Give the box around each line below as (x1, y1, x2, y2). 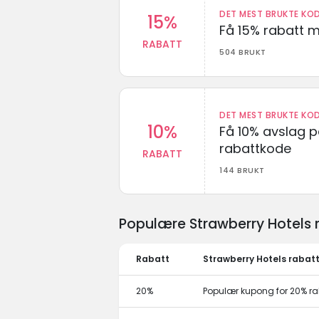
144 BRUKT (219, 164, 265, 176)
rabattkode (219, 139, 291, 157)
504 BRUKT (219, 46, 266, 58)
